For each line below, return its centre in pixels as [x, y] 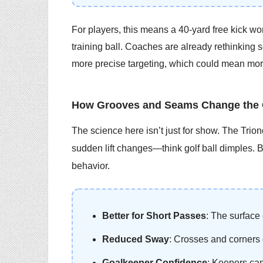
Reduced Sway [136, 240]
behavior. [91, 166]
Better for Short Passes [154, 216]
